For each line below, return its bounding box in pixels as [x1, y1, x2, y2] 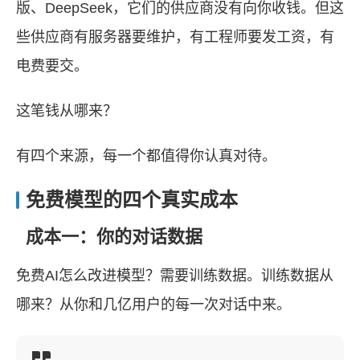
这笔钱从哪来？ [16, 103, 117, 119]
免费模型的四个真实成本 [26, 189, 238, 211]
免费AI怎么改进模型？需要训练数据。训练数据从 [16, 268, 333, 284]
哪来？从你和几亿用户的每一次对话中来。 [16, 297, 291, 313]
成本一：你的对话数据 [26, 227, 202, 247]
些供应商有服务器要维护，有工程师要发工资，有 [16, 29, 334, 45]
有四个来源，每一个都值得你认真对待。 [16, 148, 276, 164]
